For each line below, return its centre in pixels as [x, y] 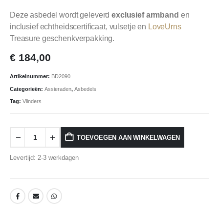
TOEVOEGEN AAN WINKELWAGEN [129, 137]
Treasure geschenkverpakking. [62, 38]
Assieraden [58, 89]
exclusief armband [145, 15]
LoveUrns [164, 26]
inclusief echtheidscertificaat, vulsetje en [79, 26]
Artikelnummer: [31, 77]
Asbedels [85, 89]
